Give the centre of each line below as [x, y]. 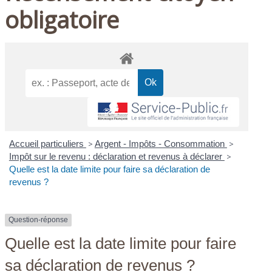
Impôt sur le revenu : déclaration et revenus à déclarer [117, 157]
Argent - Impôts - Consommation [161, 144]
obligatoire [62, 19]
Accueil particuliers [47, 144]
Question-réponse [39, 220]
